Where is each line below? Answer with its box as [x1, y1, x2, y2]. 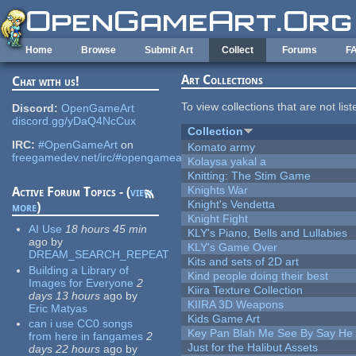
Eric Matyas [29, 301, 88, 315]
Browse [81, 44, 116, 56]
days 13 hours [29, 288, 101, 302]
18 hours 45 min [65, 222, 148, 236]
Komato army [188, 141, 256, 154]
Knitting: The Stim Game [188, 169, 311, 183]
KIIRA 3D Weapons [188, 298, 284, 311]
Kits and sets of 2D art [188, 255, 300, 269]
